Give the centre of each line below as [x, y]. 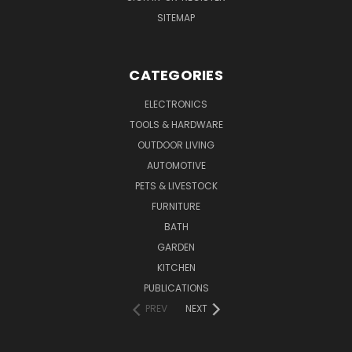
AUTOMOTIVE [176, 165]
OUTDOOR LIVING [176, 145]
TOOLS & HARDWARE [176, 124]
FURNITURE [176, 206]
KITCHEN [176, 267]
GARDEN [176, 247]
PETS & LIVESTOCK [176, 185]
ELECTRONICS [176, 104]
